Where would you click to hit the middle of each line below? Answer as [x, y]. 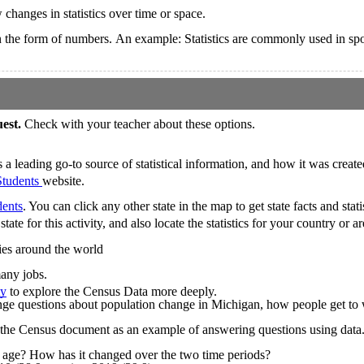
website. [63, 180]
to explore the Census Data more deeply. [112, 291]
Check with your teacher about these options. [140, 123]
